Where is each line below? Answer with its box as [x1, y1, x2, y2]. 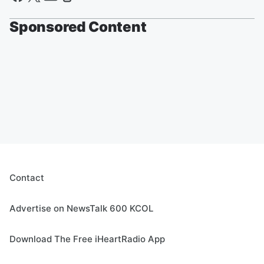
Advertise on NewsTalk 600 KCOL [9, 203, 153, 214]
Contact [9, 172, 44, 183]
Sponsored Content [9, 18, 147, 35]
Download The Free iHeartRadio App [9, 233, 165, 245]
